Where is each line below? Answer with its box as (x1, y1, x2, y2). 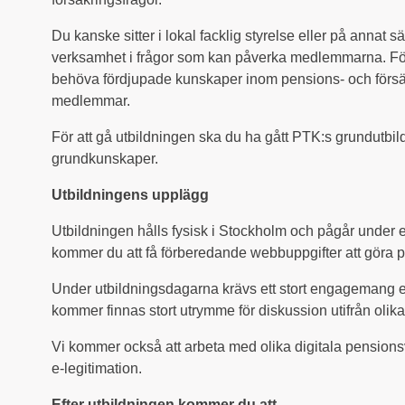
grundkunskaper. (52, 150, 158, 166)
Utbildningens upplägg (52, 186, 209, 202)
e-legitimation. (52, 360, 142, 376)
